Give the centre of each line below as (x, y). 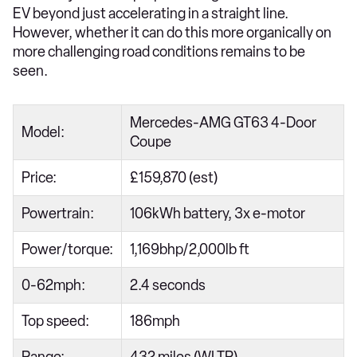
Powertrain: (58, 213)
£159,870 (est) (174, 177)
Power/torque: (67, 249)
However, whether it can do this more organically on (172, 32)
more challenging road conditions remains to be (159, 51)
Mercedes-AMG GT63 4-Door (223, 122)
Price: (39, 177)
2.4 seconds (168, 285)
